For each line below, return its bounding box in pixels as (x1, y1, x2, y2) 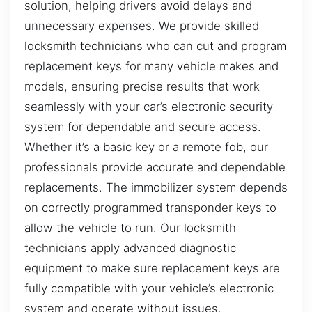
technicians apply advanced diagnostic (24, 240, 236, 255)
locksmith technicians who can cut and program (24, 38, 286, 53)
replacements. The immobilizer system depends (24, 180, 288, 194)
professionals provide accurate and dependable (24, 159, 286, 174)
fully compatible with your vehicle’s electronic (24, 281, 274, 295)
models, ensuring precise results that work (24, 79, 260, 93)
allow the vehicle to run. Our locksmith (24, 220, 236, 235)
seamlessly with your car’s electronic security (24, 99, 273, 114)
